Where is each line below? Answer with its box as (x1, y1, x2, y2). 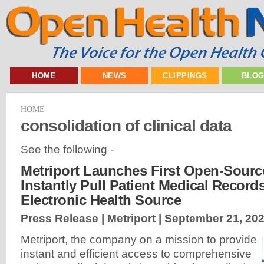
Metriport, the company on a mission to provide (21, 233, 257, 246)
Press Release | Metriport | (21, 212, 164, 225)
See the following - (21, 143, 114, 156)
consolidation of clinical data (21, 115, 232, 135)
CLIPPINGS (163, 71, 207, 80)
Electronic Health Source (21, 192, 181, 209)
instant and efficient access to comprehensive (21, 247, 252, 260)
